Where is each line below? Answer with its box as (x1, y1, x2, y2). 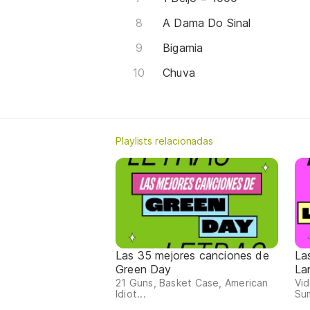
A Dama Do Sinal (163, 15, 251, 30)
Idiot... (116, 288, 146, 300)
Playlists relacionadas (116, 134, 214, 147)
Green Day (116, 262, 172, 277)
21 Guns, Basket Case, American (116, 277, 268, 289)
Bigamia (163, 40, 203, 55)
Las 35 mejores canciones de (116, 248, 269, 263)
